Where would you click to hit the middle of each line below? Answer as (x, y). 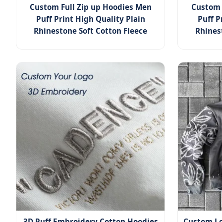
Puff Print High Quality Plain (90, 19)
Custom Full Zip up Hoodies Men (90, 7)
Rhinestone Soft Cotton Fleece (91, 31)
